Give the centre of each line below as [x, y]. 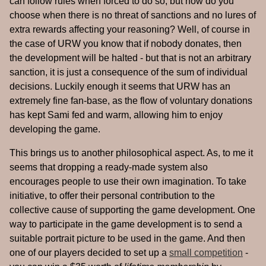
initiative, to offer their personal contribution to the [112, 196]
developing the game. [55, 129]
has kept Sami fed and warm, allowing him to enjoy [116, 115]
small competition [206, 253]
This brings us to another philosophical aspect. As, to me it [131, 153]
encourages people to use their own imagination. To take [128, 182]
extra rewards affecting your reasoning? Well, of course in [130, 30]
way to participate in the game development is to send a [126, 224]
